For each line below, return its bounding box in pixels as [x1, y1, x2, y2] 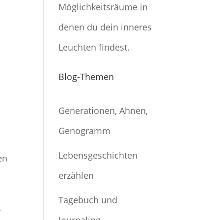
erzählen [58, 169, 94, 181]
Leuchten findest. [58, 41, 130, 53]
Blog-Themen [58, 71, 114, 82]
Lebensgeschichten [58, 149, 138, 161]
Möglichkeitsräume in [58, 1, 148, 13]
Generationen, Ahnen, [58, 105, 148, 116]
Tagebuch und [58, 194, 118, 206]
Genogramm [58, 125, 111, 137]
